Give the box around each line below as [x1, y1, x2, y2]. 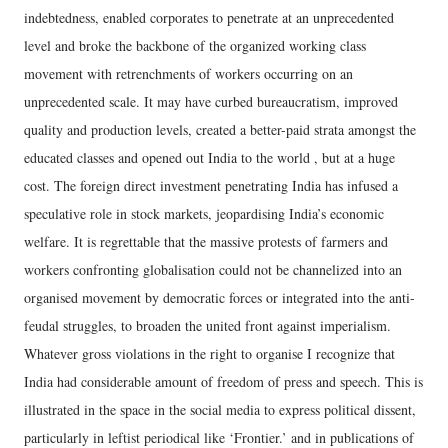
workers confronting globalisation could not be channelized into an [24, 259, 402, 279]
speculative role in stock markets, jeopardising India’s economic [24, 203, 384, 223]
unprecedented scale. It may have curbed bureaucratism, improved [24, 91, 398, 111]
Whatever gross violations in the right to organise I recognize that [24, 343, 395, 363]
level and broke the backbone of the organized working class [24, 35, 366, 55]
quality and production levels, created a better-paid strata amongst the [24, 119, 416, 139]
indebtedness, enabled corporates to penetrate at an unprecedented [24, 7, 394, 27]
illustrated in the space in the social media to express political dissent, [24, 399, 416, 419]
